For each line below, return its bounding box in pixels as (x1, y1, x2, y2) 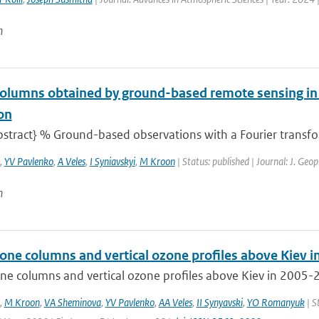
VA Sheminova (43, 296, 101, 309)
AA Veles (158, 296, 192, 309)
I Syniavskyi (89, 155, 135, 168)
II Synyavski (196, 296, 243, 309)
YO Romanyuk (246, 296, 305, 309)
